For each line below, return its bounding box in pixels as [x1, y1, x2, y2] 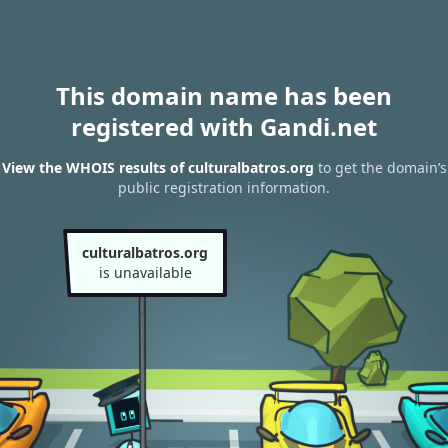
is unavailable [98, 263, 192, 282]
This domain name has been [56, 79, 392, 112]
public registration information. [118, 178, 330, 198]
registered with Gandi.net [71, 110, 377, 143]
